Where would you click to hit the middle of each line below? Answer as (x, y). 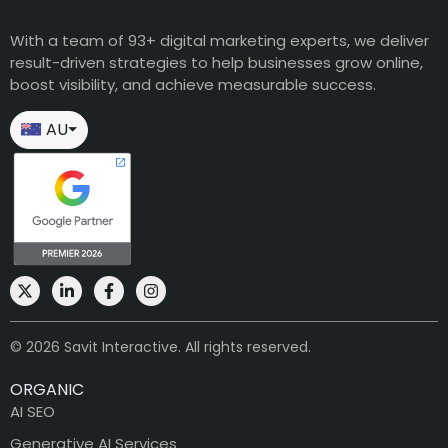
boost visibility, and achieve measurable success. (193, 85)
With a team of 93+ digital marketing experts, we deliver (219, 41)
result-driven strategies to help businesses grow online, (216, 63)
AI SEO (32, 411)
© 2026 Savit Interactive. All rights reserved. (160, 346)
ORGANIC (47, 389)
